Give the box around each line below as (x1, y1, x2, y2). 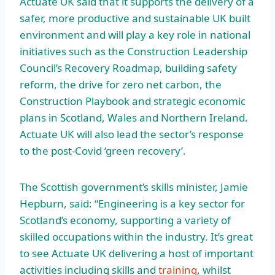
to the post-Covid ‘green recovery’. (20, 143, 188, 158)
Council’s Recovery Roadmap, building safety (20, 60, 237, 75)
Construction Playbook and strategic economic (20, 93, 246, 108)
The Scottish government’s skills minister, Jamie (20, 179, 248, 194)
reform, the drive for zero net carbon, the (20, 77, 222, 91)
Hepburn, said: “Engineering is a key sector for (20, 196, 245, 211)
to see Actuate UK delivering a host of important (20, 246, 254, 260)
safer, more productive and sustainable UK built (20, 10, 250, 25)
